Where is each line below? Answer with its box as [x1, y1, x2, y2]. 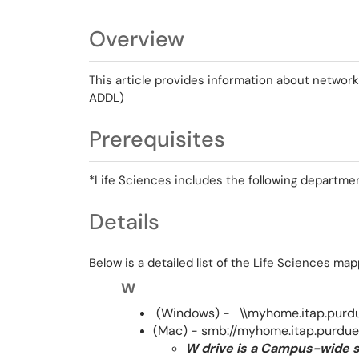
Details [89, 208, 159, 236]
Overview [89, 25, 184, 53]
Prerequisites [89, 125, 225, 153]
